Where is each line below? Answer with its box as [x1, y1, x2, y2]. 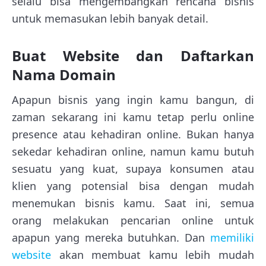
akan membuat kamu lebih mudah [51, 247, 254, 262]
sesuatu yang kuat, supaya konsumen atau [12, 161, 254, 176]
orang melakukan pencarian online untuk [12, 213, 254, 227]
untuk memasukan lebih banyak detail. [12, 11, 208, 26]
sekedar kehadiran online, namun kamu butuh [12, 144, 254, 159]
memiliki [210, 230, 254, 245]
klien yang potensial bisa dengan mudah [12, 178, 254, 193]
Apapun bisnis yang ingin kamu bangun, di [12, 92, 254, 107]
